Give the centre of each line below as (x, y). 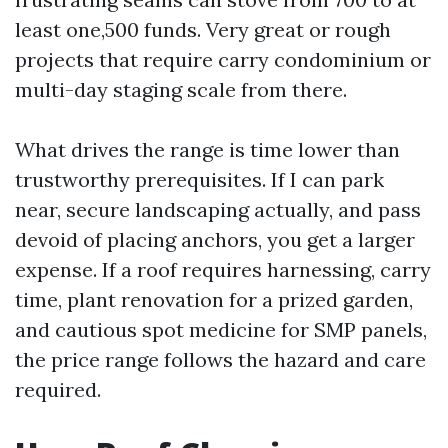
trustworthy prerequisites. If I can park (199, 179)
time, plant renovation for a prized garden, (214, 299)
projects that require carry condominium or (223, 59)
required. (58, 389)
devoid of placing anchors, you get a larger (215, 239)
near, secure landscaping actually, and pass (218, 209)
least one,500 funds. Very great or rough (203, 29)
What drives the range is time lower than (207, 149)
